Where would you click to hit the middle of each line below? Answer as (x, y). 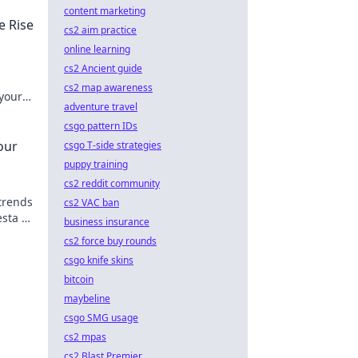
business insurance (107, 222)
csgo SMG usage (101, 318)
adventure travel (101, 107)
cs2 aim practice (100, 30)
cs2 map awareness (108, 88)
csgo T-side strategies (113, 145)
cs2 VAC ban (91, 203)
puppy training (96, 164)
